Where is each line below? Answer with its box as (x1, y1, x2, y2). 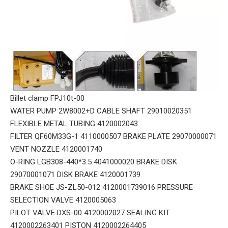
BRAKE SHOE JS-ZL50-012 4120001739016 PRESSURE (10, 183, 193, 192)
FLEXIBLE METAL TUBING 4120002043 (10, 119, 138, 129)
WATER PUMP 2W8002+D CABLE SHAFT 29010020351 (10, 106, 192, 116)
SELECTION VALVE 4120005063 (10, 195, 116, 205)
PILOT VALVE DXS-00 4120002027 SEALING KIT (10, 208, 170, 218)
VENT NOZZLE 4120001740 (10, 145, 102, 154)
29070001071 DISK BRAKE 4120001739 (10, 170, 140, 180)
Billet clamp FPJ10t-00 (10, 94, 84, 103)
